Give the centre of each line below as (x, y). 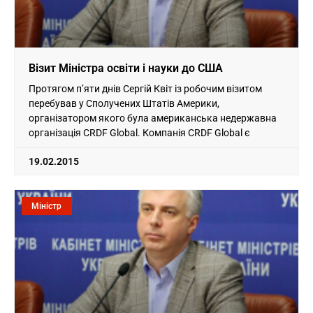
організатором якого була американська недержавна (153, 118)
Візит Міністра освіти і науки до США (126, 68)
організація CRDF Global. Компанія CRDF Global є (139, 132)
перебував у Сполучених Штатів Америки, (124, 103)
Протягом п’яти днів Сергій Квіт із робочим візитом (145, 88)
